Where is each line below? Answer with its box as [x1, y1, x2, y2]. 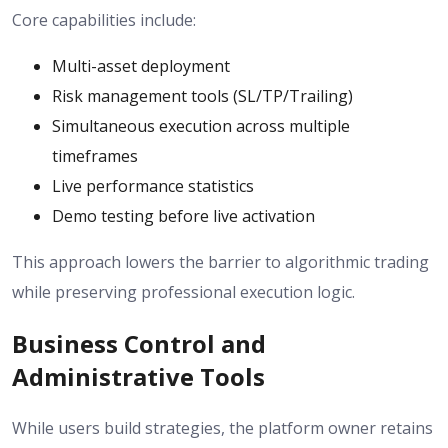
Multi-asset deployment [52, 54, 230, 77]
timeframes [52, 144, 138, 167]
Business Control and [12, 326, 266, 360]
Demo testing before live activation [52, 204, 315, 227]
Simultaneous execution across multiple [52, 114, 350, 137]
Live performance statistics [52, 174, 254, 197]
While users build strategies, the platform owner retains [12, 416, 433, 439]
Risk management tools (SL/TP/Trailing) [52, 84, 353, 107]
